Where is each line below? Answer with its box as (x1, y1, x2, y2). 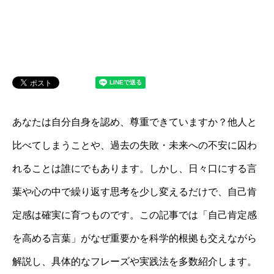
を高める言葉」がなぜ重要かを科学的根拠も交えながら (12, 233, 257, 243)
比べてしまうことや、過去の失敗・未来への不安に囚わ (12, 140, 257, 150)
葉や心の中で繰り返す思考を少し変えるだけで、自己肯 (12, 187, 257, 197)
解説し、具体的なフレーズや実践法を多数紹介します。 (12, 256, 257, 267)
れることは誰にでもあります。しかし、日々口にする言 (12, 163, 257, 174)
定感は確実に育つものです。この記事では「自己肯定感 (12, 210, 257, 220)
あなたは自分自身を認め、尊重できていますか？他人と (12, 117, 257, 127)
